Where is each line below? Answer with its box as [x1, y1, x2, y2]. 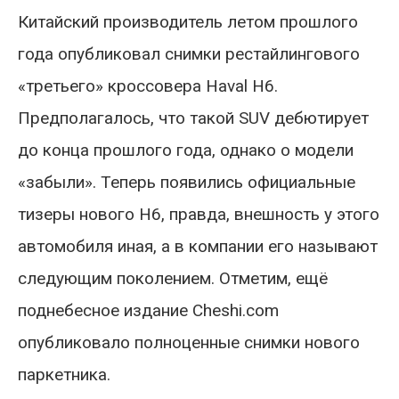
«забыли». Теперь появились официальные [18, 171, 355, 192]
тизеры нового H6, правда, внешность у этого [18, 203, 379, 224]
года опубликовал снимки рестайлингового [18, 43, 360, 64]
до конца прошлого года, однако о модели [18, 139, 354, 160]
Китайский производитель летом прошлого [18, 11, 358, 32]
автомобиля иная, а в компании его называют [18, 235, 378, 256]
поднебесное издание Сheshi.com [18, 299, 279, 321]
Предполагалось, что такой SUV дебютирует [18, 107, 369, 128]
